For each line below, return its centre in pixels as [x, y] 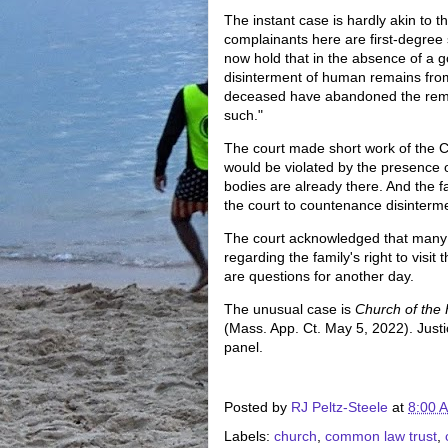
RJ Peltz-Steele [339, 407]
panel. [243, 347]
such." [243, 115]
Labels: [249, 436]
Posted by [257, 407]
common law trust [381, 436]
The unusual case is [289, 309]
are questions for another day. [319, 276]
